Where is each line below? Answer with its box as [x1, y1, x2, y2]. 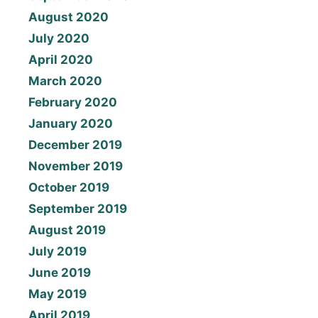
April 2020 [28, 53, 93, 67]
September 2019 [28, 202, 127, 216]
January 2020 [28, 116, 113, 131]
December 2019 [28, 138, 122, 153]
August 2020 [28, 10, 109, 25]
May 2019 [28, 287, 87, 302]
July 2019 [28, 244, 87, 259]
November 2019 [28, 159, 123, 174]
